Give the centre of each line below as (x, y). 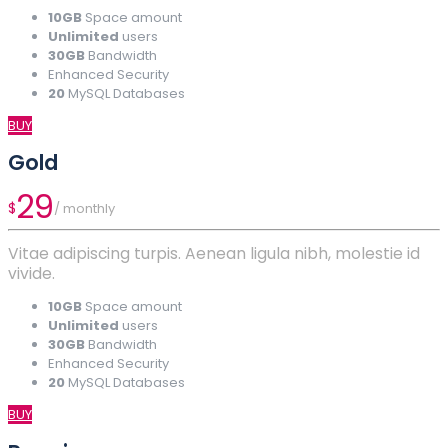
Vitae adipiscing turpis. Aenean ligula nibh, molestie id (214, 254)
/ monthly (84, 208)
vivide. (31, 274)
